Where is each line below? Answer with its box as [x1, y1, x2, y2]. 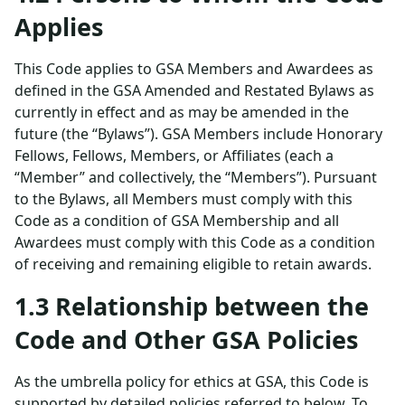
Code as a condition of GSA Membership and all [14, 211, 339, 231]
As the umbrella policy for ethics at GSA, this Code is [14, 372, 369, 391]
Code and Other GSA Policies [14, 323, 358, 356]
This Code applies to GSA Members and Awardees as [14, 59, 373, 79]
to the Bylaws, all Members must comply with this [14, 189, 353, 209]
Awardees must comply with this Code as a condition [14, 232, 375, 252]
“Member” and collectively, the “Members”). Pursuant [14, 167, 377, 187]
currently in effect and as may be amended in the [14, 102, 349, 122]
